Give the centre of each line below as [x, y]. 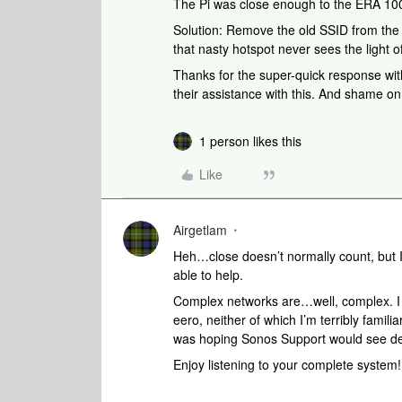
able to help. [210, 275]
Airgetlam [200, 230]
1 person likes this [250, 141]
